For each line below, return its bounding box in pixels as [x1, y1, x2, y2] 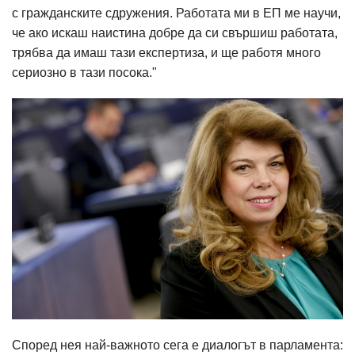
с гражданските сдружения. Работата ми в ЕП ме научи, [12, 6, 341, 20]
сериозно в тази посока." [12, 66, 157, 79]
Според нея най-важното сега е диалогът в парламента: [12, 338, 343, 352]
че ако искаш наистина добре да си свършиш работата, [12, 26, 338, 40]
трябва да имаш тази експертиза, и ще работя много [12, 46, 321, 59]
